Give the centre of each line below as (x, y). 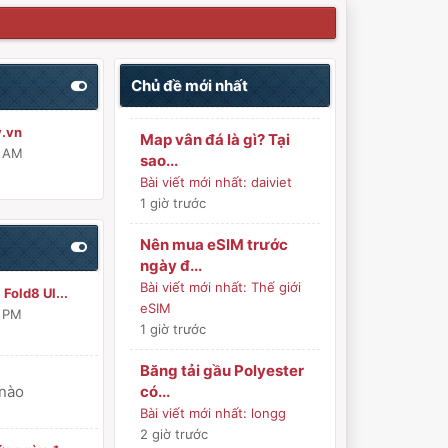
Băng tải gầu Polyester (222, 370)
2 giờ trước (174, 434)
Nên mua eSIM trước (214, 244)
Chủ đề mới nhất (190, 85)
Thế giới (276, 287)
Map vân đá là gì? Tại (215, 139)
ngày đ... (171, 265)
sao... (159, 160)
